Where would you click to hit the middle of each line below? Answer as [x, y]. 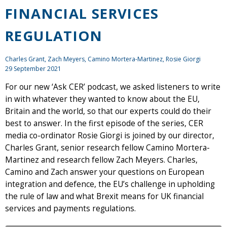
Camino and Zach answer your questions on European [105, 172]
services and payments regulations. [70, 208]
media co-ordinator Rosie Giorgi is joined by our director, [110, 135]
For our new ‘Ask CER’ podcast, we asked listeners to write [113, 87]
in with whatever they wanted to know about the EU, [102, 99]
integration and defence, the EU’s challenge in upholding [110, 184]
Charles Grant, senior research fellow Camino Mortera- [107, 147]
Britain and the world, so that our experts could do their [108, 111]
